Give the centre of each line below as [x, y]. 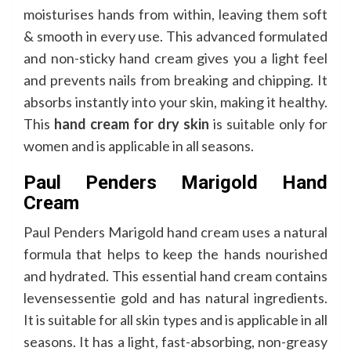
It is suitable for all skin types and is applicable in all [175, 319]
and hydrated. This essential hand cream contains [175, 275]
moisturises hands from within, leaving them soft [175, 14]
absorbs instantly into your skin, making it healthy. [175, 101]
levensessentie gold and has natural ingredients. [175, 297]
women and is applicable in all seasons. [139, 145]
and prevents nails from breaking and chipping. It [175, 80]
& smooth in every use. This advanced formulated [175, 36]
